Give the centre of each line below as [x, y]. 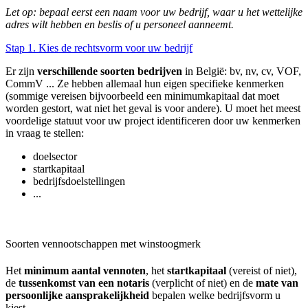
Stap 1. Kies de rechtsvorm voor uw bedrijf [99, 47]
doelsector [55, 156]
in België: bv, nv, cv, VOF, [242, 71]
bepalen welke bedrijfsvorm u [215, 296]
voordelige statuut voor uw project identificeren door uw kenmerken [153, 120]
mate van [277, 283]
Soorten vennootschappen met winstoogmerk [104, 244]
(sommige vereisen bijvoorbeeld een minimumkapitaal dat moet [142, 96]
